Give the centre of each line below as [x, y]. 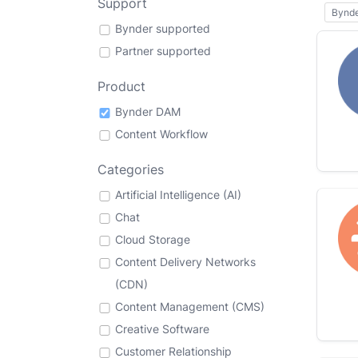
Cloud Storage [153, 239]
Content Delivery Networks [185, 262]
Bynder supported [163, 28]
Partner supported [163, 51]
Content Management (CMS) [190, 306]
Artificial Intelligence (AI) [178, 195]
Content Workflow [161, 134]
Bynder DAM [148, 111]
